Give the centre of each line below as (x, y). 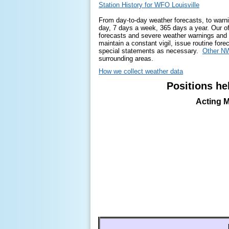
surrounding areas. (126, 59)
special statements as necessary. (151, 51)
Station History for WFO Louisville (149, 5)
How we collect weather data (141, 71)
